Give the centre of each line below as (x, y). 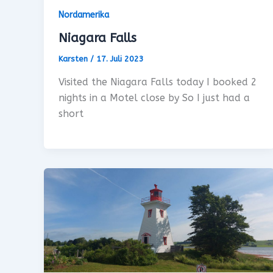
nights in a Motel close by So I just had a (154, 97)
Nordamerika (84, 15)
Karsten (74, 59)
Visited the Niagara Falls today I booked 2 (158, 82)
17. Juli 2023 (120, 59)
